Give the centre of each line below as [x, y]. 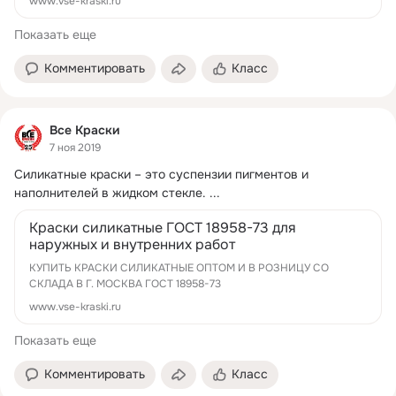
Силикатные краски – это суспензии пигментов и [161, 174]
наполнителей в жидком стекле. [110, 193]
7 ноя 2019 [75, 148]
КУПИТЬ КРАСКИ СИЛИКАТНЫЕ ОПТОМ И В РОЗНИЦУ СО [179, 268]
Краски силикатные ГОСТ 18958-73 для [163, 228]
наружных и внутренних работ [132, 244]
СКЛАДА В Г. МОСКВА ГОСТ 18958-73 [125, 284]
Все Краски [84, 129]
